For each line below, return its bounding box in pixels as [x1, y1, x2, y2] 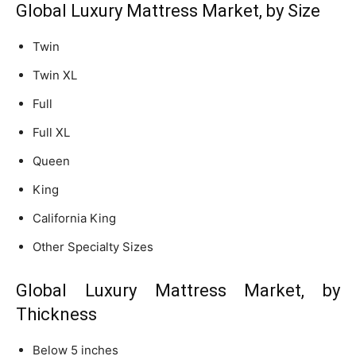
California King [33, 210, 116, 226]
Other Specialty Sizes [33, 238, 153, 254]
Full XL [33, 124, 70, 140]
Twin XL [33, 67, 77, 83]
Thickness [16, 304, 97, 324]
